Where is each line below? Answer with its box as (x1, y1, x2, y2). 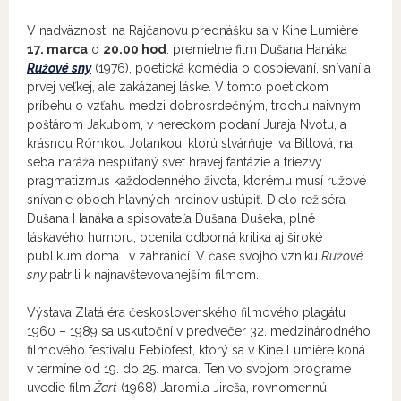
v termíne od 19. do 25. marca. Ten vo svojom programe (27, 362, 351, 376)
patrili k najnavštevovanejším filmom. (49, 268, 259, 282)
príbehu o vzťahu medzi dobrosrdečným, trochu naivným (27, 98, 361, 113)
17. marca (27, 42, 88, 56)
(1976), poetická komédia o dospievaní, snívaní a (91, 61, 371, 75)
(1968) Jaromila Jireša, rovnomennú (117, 380, 327, 395)
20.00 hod (103, 42, 166, 56)
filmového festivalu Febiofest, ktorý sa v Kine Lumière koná (27, 343, 365, 357)
